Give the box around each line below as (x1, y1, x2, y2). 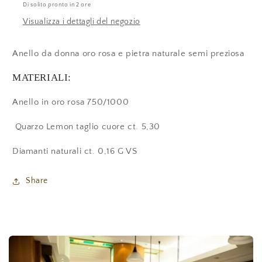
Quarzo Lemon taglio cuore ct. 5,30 (12, 122, 160, 132)
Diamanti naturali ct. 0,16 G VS (12, 146, 137, 157)
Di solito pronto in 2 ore (23, 2, 91, 9)
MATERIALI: (12, 72, 71, 84)
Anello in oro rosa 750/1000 (12, 97, 129, 108)
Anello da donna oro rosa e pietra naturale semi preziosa (12, 49, 244, 59)
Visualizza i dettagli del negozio (23, 17, 140, 27)
